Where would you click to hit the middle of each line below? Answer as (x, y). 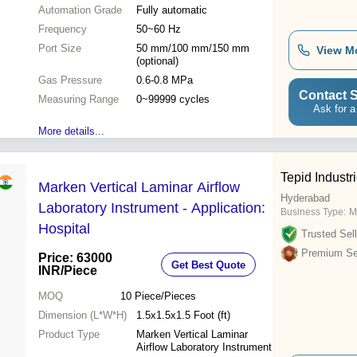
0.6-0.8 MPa (165, 80)
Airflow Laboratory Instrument (204, 347)
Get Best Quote (208, 265)
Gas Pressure (70, 80)
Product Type (69, 335)
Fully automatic (172, 10)
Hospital (64, 229)
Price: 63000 (75, 258)
